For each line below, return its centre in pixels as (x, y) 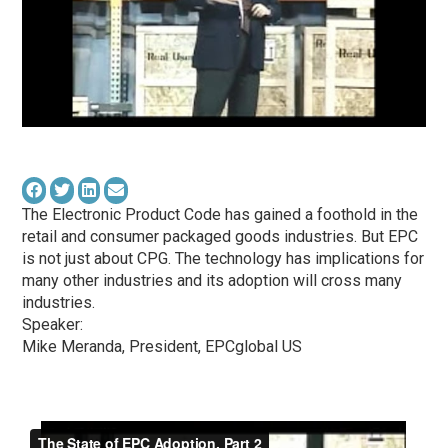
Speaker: (53, 325)
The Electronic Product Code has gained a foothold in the (220, 215)
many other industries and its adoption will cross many (212, 281)
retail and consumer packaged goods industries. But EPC (220, 237)
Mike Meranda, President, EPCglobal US (162, 347)
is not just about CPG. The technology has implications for (223, 259)
